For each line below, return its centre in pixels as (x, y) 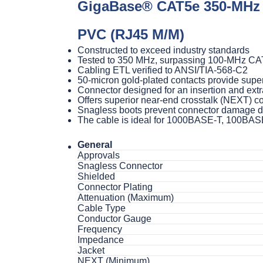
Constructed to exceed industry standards (163, 50)
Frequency (100, 229)
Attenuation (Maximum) (126, 197)
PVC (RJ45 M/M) (131, 34)
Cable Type (102, 208)
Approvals (99, 155)
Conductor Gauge (114, 218)
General (95, 144)
